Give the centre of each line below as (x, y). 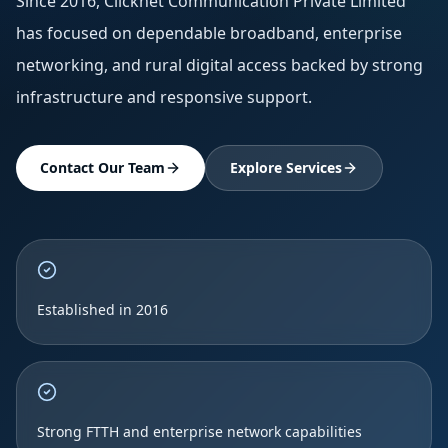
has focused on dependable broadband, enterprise (209, 33)
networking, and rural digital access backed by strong (219, 65)
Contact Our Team (102, 167)
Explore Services (286, 167)
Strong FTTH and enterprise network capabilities (199, 431)
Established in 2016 (102, 309)
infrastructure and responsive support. (164, 97)
